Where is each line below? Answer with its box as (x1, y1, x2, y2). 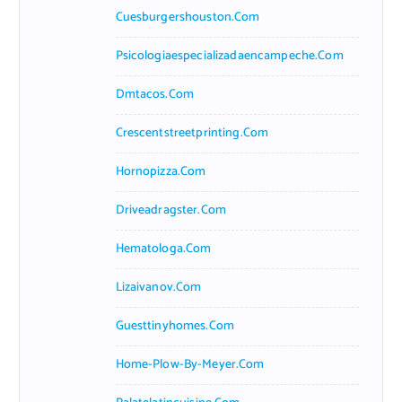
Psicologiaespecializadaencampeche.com (115, 45, 344, 66)
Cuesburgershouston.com (115, 6, 260, 28)
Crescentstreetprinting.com (115, 122, 269, 144)
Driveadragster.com (115, 199, 227, 221)
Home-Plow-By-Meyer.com (115, 354, 265, 375)
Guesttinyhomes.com (115, 315, 235, 336)
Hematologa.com (115, 238, 212, 259)
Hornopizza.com (115, 161, 206, 182)
